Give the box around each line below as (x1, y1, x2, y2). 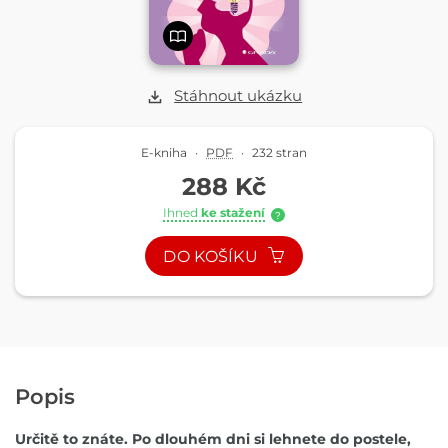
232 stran (252, 145, 307, 161)
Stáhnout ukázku (174, 86, 303, 106)
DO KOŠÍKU (163, 247, 263, 267)
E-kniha (141, 145, 187, 161)
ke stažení (201, 205, 265, 221)
